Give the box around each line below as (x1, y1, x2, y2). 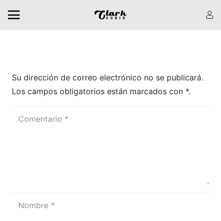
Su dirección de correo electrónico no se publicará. (12, 73, 203, 83)
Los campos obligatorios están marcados (12, 86, 169, 97)
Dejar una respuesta (12, 41, 143, 57)
